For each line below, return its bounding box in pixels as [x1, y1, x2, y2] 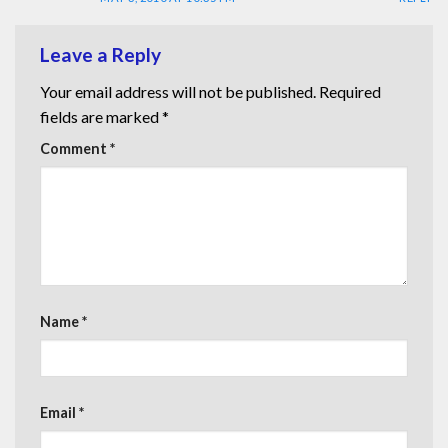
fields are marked [40, 107, 162, 127]
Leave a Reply [40, 42, 165, 66]
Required [319, 82, 381, 102]
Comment [40, 140, 110, 158]
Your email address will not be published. [40, 82, 316, 102]
